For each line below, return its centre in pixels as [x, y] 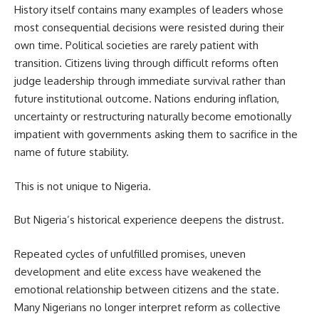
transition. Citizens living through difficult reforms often [146, 63]
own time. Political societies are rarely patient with [136, 46]
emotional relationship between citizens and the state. [147, 289]
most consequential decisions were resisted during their [149, 28]
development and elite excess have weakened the [138, 271]
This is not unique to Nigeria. [83, 186]
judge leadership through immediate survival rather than [150, 81]
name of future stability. [72, 152]
